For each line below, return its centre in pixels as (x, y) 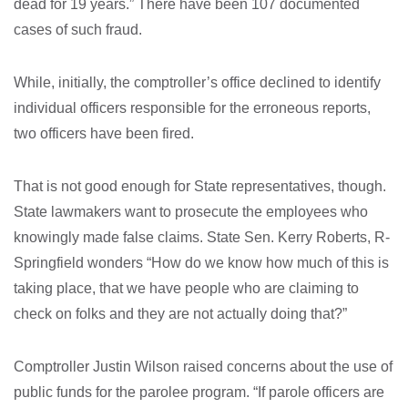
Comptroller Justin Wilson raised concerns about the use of (203, 367)
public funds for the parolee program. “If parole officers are (199, 392)
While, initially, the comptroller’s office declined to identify (197, 82)
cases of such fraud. (78, 30)
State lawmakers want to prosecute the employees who (191, 212)
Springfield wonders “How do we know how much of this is (201, 263)
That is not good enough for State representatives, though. (200, 186)
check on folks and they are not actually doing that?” (180, 314)
